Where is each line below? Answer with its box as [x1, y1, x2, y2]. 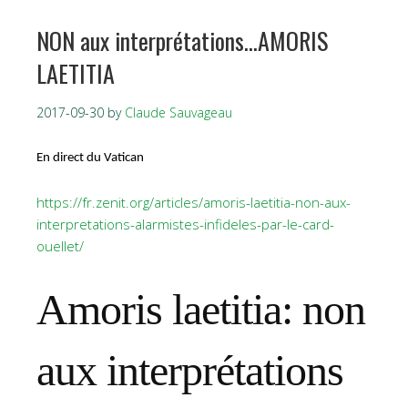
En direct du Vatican [36, 150, 144, 165]
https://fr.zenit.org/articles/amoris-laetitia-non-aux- [36, 192, 351, 211]
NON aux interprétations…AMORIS [36, 22, 328, 58]
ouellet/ [36, 236, 84, 255]
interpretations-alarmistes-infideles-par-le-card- [36, 214, 334, 233]
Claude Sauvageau [125, 103, 232, 121]
